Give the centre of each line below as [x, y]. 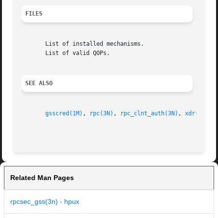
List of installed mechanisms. [83, 44]
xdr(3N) [197, 114]
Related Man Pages [42, 178]
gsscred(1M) [64, 114]
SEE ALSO [39, 83]
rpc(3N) [102, 114]
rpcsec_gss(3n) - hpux [45, 202]
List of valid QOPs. [66, 53]
